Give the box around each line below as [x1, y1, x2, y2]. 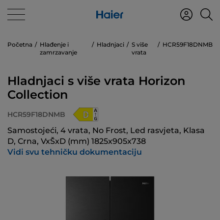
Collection [7, 87, 68, 102]
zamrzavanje [40, 49, 77, 56]
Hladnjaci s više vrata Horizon [7, 74, 185, 88]
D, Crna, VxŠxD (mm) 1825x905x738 [7, 137, 146, 146]
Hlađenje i [40, 41, 69, 48]
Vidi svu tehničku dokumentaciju [7, 147, 142, 157]
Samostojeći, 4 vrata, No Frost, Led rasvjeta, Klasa [7, 126, 205, 135]
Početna [7, 41, 32, 48]
